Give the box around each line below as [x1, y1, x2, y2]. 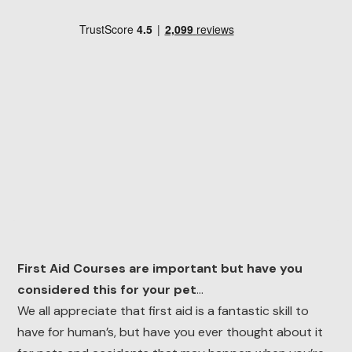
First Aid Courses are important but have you [16, 260, 302, 277]
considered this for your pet [16, 281, 196, 299]
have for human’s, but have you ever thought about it [16, 324, 323, 341]
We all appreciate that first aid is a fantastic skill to [16, 302, 309, 320]
